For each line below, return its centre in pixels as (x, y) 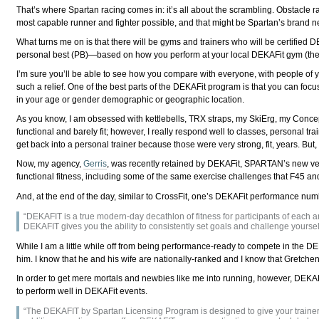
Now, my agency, (50, 164)
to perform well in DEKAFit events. (82, 291)
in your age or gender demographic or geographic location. (131, 100)
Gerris (95, 164)
